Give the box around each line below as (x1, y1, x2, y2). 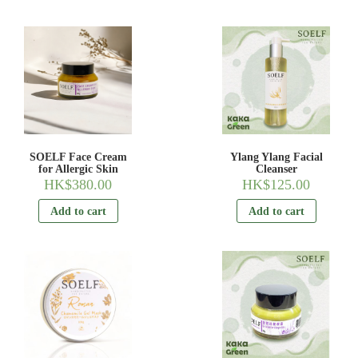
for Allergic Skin (38, 163, 118, 176)
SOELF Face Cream (29, 151, 127, 164)
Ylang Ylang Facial (229, 151, 323, 164)
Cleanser (255, 163, 297, 176)
